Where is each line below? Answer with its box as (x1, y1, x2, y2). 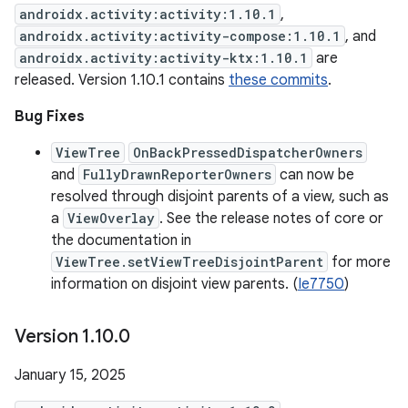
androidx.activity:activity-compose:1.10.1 (19, 27, 341, 45)
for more (328, 253, 391, 271)
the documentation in (51, 231, 191, 250)
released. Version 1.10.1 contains (15, 71, 229, 89)
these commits (229, 71, 328, 89)
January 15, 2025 (15, 366, 126, 384)
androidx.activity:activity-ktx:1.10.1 (19, 49, 308, 66)
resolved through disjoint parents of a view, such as (51, 188, 389, 206)
